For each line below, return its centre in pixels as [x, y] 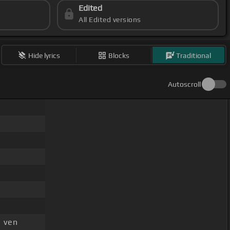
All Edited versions [110, 20]
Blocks [119, 55]
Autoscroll [184, 84]
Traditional [194, 55]
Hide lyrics [44, 55]
